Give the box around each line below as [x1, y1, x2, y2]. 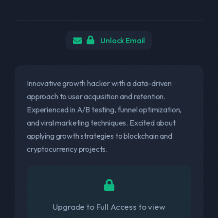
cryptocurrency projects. [27, 144, 108, 154]
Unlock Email [99, 36, 145, 45]
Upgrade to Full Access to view [53, 201, 165, 212]
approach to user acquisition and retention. [27, 91, 166, 101]
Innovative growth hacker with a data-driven [27, 78, 172, 88]
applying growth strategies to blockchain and [27, 131, 172, 141]
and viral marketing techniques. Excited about [27, 118, 176, 127]
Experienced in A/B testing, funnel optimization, [27, 105, 182, 114]
